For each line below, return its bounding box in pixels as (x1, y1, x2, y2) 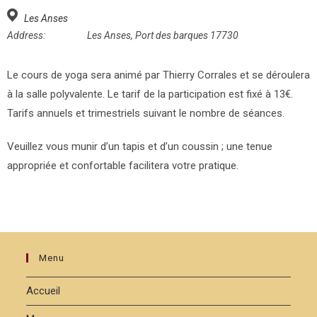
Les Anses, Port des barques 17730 (87, 30, 238, 41)
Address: (7, 30, 45, 41)
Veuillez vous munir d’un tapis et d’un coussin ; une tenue (7, 140, 272, 153)
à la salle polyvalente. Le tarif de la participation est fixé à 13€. (7, 88, 293, 100)
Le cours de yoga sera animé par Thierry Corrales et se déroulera (7, 69, 310, 81)
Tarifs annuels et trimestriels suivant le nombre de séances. (7, 107, 284, 120)
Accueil (26, 284, 61, 297)
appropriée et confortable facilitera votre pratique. (7, 159, 238, 172)
